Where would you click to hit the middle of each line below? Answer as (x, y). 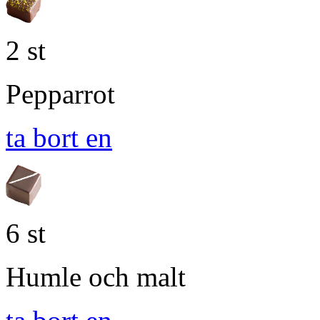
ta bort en (59, 138)
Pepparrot (60, 94)
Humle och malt (96, 276)
